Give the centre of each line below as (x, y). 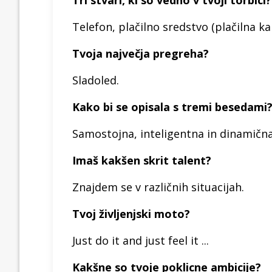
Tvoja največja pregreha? (141, 53)
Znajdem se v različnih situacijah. (158, 187)
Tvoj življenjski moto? (131, 213)
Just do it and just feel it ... (141, 240)
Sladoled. (96, 80)
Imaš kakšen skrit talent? (142, 160)
